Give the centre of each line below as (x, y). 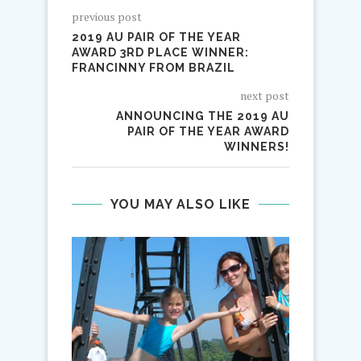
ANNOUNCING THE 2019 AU (203, 116)
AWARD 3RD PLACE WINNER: (160, 52)
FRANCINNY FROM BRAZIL (154, 68)
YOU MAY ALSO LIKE (180, 204)
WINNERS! (257, 147)
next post (265, 95)
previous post (107, 17)
